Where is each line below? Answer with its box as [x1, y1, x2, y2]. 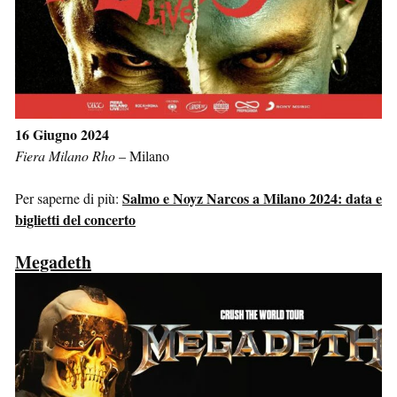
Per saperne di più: [15, 188, 122, 207]
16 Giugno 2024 [15, 123, 109, 144]
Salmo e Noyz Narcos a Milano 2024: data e [122, 187, 382, 208]
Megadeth [15, 248, 91, 275]
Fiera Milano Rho [15, 145, 115, 165]
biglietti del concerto [15, 208, 136, 230]
